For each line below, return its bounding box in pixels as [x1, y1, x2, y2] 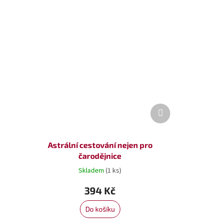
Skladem [78, 166, 106, 176]
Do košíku [85, 204, 115, 213]
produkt [162, 111, 186, 122]
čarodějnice [78, 150, 122, 160]
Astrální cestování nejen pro [47, 140, 152, 149]
